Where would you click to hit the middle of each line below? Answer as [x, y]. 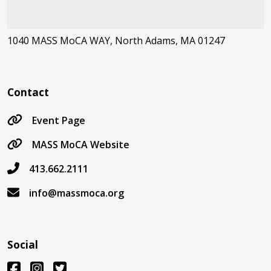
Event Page [59, 120]
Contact [28, 92]
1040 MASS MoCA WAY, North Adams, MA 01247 [116, 41]
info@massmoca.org [77, 193]
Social [23, 245]
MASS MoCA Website [81, 145]
